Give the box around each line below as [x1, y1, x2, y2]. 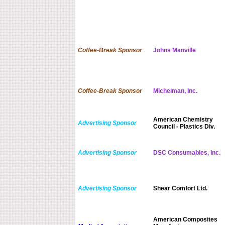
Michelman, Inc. [153, 87, 197, 95]
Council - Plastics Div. [153, 123, 215, 131]
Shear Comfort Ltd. [153, 185, 207, 192]
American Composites [153, 216, 217, 223]
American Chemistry [153, 116, 213, 124]
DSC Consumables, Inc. [153, 149, 220, 157]
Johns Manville [153, 47, 196, 54]
